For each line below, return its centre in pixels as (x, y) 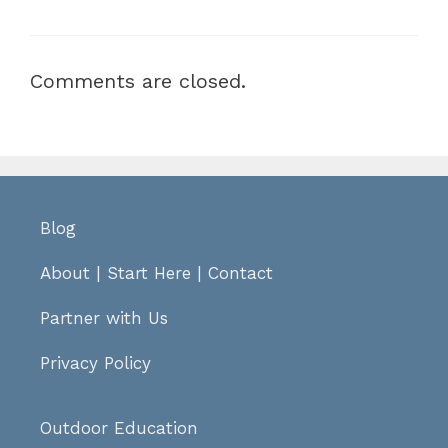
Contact (240, 273)
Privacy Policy (95, 363)
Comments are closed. (138, 81)
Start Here (149, 273)
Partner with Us (104, 318)
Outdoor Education (119, 428)
